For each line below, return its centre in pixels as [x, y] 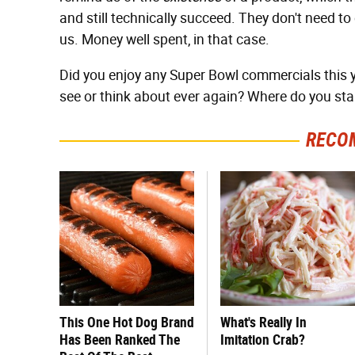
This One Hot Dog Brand [127, 322]
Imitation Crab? [263, 340]
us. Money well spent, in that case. [164, 40]
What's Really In [263, 322]
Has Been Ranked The [120, 340]
